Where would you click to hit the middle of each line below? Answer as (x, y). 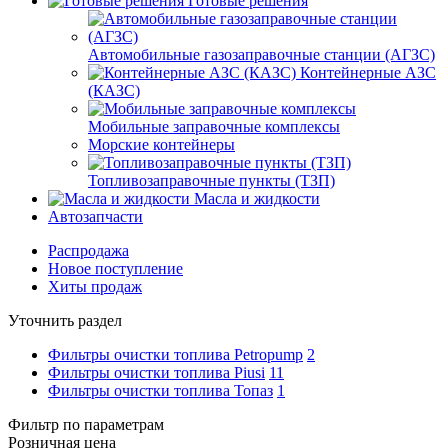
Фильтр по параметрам (86, 424)
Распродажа (88, 250)
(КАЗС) (114, 90)
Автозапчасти (95, 216)
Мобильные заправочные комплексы (214, 126)
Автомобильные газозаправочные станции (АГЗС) (261, 54)
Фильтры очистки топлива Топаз (160, 390)
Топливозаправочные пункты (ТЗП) (211, 180)
